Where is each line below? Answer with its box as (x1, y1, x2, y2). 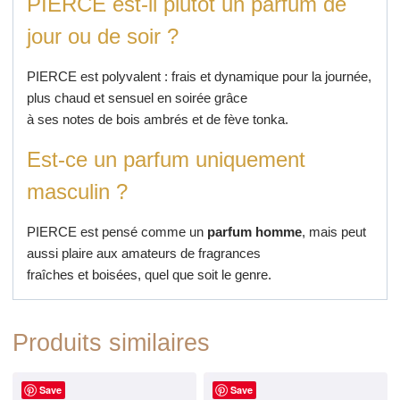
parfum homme (206, 224, 302, 240)
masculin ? (26, 179, 128, 204)
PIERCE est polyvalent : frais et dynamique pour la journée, (26, 69, 371, 85)
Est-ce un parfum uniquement (26, 147, 305, 172)
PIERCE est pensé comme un (26, 224, 207, 240)
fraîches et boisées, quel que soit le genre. (26, 267, 271, 283)
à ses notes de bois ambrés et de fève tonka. (26, 112, 288, 128)
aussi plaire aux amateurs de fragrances (26, 246, 261, 262)
